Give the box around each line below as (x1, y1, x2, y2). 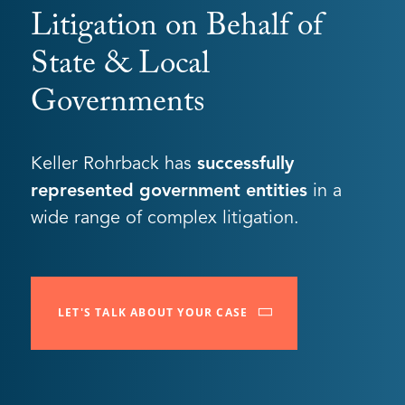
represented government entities (31, 179, 307, 202)
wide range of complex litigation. (31, 206, 299, 230)
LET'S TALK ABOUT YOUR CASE (58, 305, 249, 321)
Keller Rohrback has (31, 152, 197, 175)
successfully (197, 152, 294, 175)
